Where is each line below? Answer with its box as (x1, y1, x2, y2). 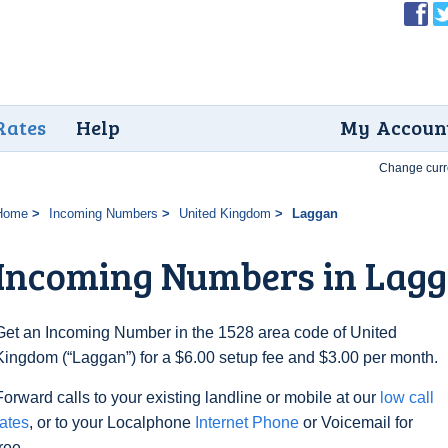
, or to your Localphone (29, 414, 195, 431)
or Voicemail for (299, 414, 413, 431)
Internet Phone (195, 414, 299, 431)
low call (380, 389, 434, 406)
